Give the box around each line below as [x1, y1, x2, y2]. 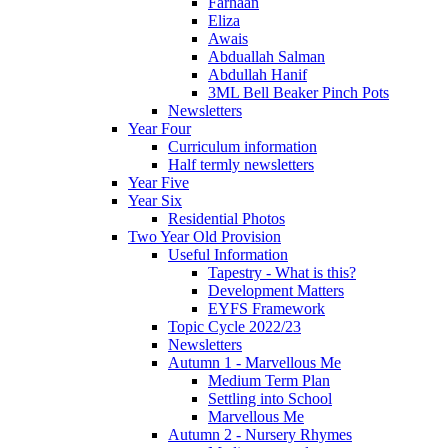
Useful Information [168, 245, 288, 263]
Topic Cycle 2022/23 [168, 317, 301, 335]
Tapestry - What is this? [208, 263, 356, 281]
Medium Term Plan [208, 371, 330, 389]
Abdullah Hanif [208, 65, 307, 83]
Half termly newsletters [168, 155, 314, 173]
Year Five [128, 173, 189, 191]
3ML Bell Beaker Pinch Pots [208, 83, 389, 101]
